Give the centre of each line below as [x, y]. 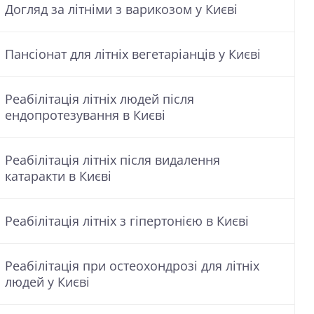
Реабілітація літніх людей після [100, 99]
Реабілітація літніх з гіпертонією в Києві [127, 221]
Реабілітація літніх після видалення [112, 160]
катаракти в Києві [58, 176]
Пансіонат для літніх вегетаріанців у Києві [133, 54]
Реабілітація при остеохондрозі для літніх [132, 266]
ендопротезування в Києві [85, 115]
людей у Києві [47, 282]
